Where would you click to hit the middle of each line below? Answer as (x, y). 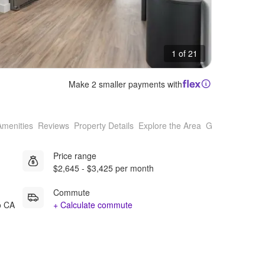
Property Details (104, 126)
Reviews (54, 126)
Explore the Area (170, 126)
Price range (75, 155)
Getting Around (234, 126)
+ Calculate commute (93, 204)
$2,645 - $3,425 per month (104, 168)
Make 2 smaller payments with (126, 84)
